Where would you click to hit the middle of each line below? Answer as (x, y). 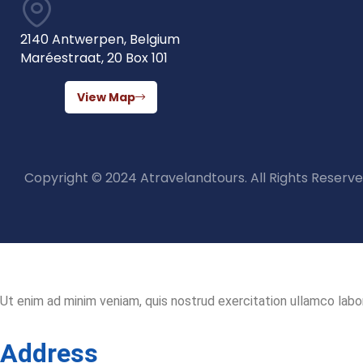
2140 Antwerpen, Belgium (100, 39)
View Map (106, 97)
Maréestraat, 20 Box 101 (94, 58)
